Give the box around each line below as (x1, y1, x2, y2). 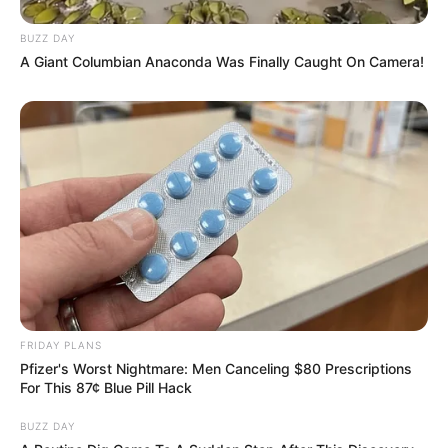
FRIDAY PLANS (20, 338, 102, 351)
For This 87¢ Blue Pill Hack (20, 378, 192, 396)
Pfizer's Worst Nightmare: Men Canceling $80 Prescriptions (20, 359, 412, 377)
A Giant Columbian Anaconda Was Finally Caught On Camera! (20, 52, 424, 70)
